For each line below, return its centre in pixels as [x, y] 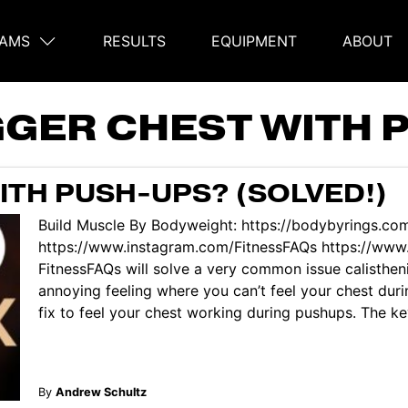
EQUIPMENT [254, 41]
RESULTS [134, 41]
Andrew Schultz [101, 392]
